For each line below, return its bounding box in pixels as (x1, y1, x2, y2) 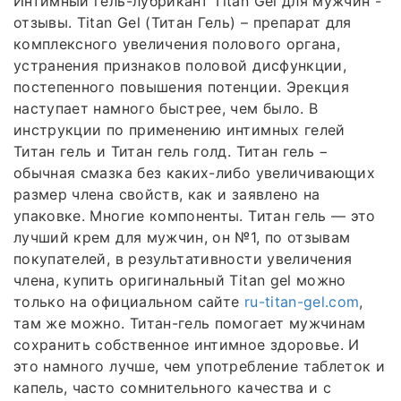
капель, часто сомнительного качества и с (13, 379, 332, 397)
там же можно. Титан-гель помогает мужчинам (13, 314, 366, 333)
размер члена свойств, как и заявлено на (13, 185, 320, 204)
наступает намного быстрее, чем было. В (13, 99, 319, 118)
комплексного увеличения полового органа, (13, 35, 341, 54)
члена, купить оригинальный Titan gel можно (13, 271, 346, 290)
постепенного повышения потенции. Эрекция (13, 78, 350, 97)
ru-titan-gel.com (243, 293, 360, 311)
